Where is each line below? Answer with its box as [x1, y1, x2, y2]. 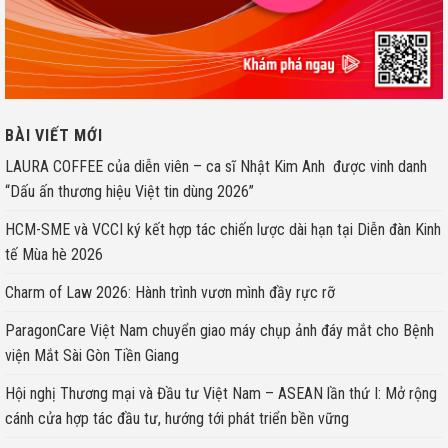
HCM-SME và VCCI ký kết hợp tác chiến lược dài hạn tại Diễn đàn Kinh [5, 219, 441, 239]
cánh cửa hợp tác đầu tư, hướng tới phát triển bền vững [5, 408, 349, 428]
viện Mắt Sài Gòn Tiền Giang [5, 345, 179, 365]
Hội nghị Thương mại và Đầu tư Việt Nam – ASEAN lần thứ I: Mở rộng [5, 383, 437, 403]
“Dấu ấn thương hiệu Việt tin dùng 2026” [5, 181, 254, 201]
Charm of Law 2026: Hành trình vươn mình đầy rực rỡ [5, 282, 335, 302]
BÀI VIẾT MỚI [5, 125, 103, 145]
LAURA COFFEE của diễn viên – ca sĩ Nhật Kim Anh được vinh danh [5, 156, 427, 176]
